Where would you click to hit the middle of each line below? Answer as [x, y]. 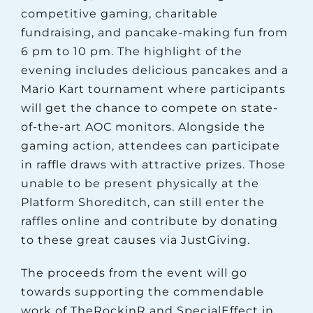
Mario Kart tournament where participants [153, 89]
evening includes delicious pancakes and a [154, 70]
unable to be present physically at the [140, 183]
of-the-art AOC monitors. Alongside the [143, 126]
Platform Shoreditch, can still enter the [143, 202]
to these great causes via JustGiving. [135, 240]
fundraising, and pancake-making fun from [154, 32]
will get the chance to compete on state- [149, 108]
